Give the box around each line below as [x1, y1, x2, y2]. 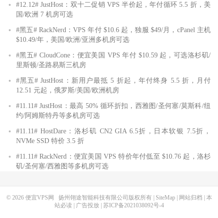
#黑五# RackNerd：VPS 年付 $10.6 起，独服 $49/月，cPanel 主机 [16, 26, 211, 34]
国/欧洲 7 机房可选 [16, 11, 73, 18]
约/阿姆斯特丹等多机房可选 [16, 112, 100, 120]
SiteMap [155, 194, 175, 201]
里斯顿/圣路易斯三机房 [16, 61, 86, 69]
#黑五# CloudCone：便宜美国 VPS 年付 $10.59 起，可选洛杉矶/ [16, 52, 211, 59]
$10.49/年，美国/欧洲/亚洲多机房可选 [16, 36, 129, 44]
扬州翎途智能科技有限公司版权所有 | [54, 194, 156, 201]
